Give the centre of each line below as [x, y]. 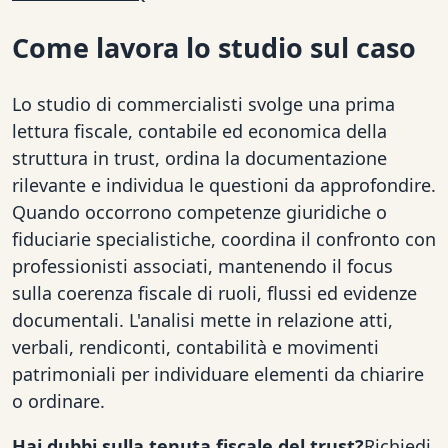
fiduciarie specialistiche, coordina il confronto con [224, 238]
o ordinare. [58, 400]
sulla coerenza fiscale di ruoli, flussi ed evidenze [214, 292]
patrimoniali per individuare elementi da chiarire [218, 373]
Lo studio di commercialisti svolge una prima [203, 103]
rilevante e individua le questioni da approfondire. [224, 184]
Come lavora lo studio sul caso [214, 48]
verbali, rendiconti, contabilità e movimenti [195, 346]
